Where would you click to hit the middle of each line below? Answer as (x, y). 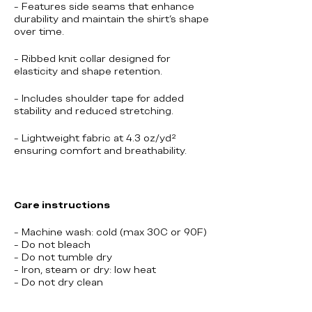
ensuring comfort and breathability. (100, 150)
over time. (39, 31)
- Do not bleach (52, 244)
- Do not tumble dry (63, 257)
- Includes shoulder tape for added (99, 98)
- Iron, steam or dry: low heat (85, 269)
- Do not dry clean (58, 282)
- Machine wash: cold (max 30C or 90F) (110, 232)
